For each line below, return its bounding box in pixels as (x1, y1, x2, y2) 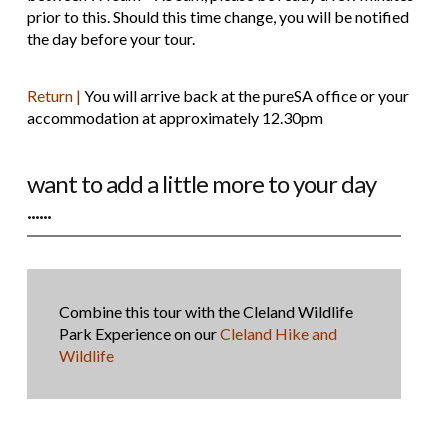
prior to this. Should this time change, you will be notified (26, 7, 409, 27)
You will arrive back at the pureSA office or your (80, 85, 409, 105)
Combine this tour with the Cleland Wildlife (58, 301, 353, 321)
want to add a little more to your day (26, 168, 376, 198)
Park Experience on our (58, 323, 220, 343)
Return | (26, 85, 81, 105)
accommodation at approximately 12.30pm (26, 107, 323, 127)
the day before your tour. (26, 29, 195, 49)
